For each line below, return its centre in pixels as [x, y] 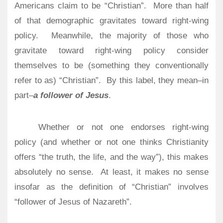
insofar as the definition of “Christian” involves [111, 187]
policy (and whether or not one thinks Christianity [111, 142]
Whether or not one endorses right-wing [123, 127]
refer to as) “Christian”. [58, 80]
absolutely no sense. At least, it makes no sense [111, 172]
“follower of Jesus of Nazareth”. [73, 202]
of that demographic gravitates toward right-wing [111, 20]
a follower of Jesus [71, 95]
